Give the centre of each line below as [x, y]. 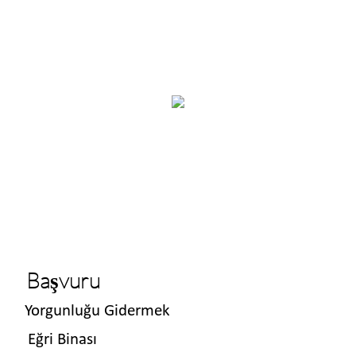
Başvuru [63, 280]
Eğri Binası [58, 340]
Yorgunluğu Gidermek [97, 311]
